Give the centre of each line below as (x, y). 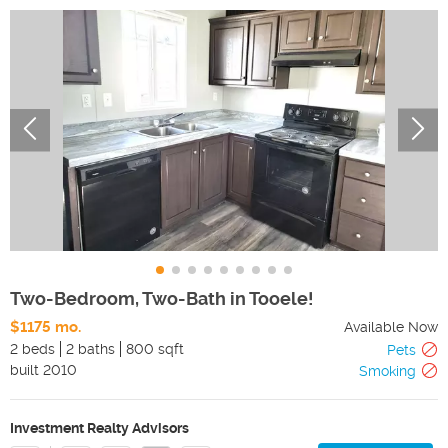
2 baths (90, 348)
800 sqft (155, 348)
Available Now (391, 326)
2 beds (32, 348)
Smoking (387, 370)
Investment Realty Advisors (99, 427)
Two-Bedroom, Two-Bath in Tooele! (162, 298)
